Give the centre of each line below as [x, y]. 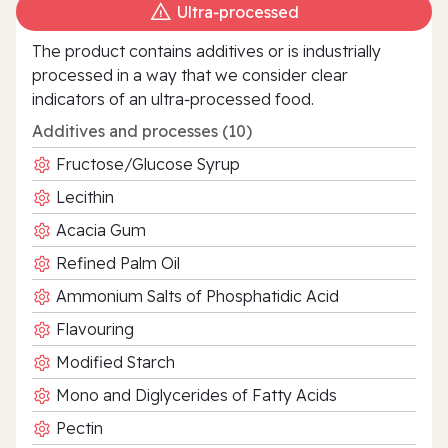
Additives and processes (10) [142, 130]
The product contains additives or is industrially [206, 50]
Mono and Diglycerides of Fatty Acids [194, 394]
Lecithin [83, 196]
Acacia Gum [99, 229]
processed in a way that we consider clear [190, 74]
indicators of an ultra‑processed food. [173, 98]
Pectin [77, 427]
